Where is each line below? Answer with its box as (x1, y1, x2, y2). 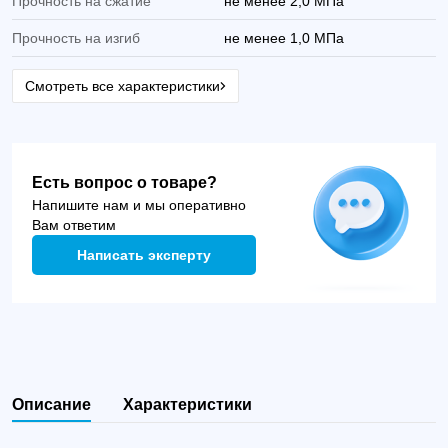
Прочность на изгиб (12, 30, 140, 46)
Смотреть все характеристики (25, 78, 220, 94)
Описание (12, 396, 91, 413)
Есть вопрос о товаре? (32, 174, 217, 191)
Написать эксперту (77, 247, 211, 263)
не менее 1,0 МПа (224, 30, 344, 46)
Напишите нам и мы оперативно (32, 197, 246, 213)
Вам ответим (32, 217, 116, 233)
